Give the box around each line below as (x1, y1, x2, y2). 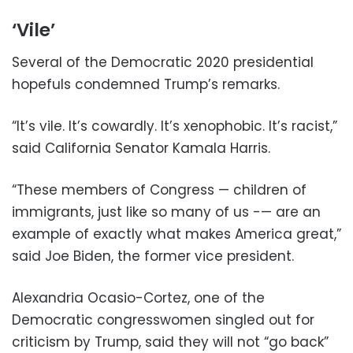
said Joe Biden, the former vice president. (12, 247, 294, 266)
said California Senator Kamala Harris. (12, 139, 270, 158)
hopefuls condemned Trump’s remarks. (12, 75, 280, 95)
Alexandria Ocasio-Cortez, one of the (12, 288, 265, 308)
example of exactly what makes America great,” (12, 225, 341, 244)
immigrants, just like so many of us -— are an (12, 203, 321, 222)
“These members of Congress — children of (12, 180, 307, 200)
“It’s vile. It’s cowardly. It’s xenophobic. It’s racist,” (12, 117, 337, 136)
